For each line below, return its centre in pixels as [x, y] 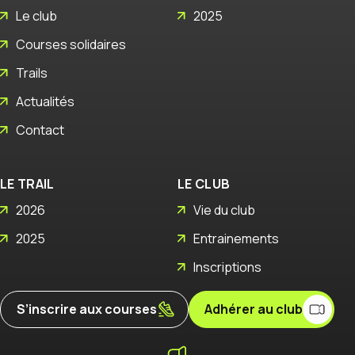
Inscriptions [227, 267]
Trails [32, 73]
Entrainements [236, 238]
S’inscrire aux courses [87, 309]
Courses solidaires [71, 44]
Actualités [45, 101]
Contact [40, 130]
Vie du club [224, 210]
